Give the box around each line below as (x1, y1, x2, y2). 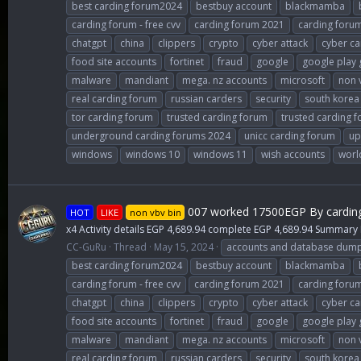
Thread (114, 239, 147, 254)
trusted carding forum (167, 110, 268, 125)
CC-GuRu (66, 239, 106, 254)
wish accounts (261, 147, 325, 162)
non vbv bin (129, 205, 181, 218)
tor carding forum (72, 110, 153, 125)
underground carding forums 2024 (72, 129, 230, 143)
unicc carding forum (244, 129, 335, 143)
